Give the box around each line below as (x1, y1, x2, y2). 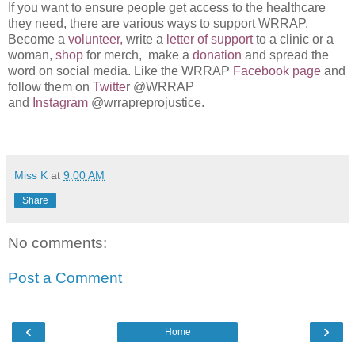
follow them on (8, 79, 93, 94)
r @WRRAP (126, 79, 194, 94)
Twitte (93, 79, 126, 94)
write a (123, 32, 166, 46)
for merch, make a (83, 48, 193, 62)
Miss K (14, 169, 48, 182)
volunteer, (68, 32, 123, 46)
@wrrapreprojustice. (88, 95, 204, 109)
